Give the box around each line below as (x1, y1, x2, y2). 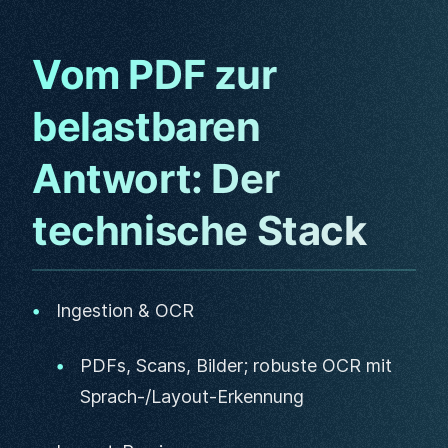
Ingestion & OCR (56, 300, 194, 321)
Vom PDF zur (32, 50, 277, 99)
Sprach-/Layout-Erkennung (80, 386, 304, 407)
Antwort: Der (32, 154, 280, 203)
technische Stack (32, 206, 367, 255)
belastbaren (32, 102, 261, 151)
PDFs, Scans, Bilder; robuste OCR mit (80, 355, 392, 376)
